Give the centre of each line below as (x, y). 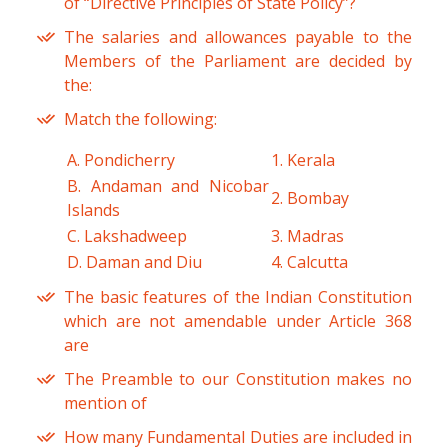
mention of (105, 403)
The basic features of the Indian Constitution (238, 297)
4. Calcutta (309, 262)
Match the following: (140, 119)
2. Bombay (310, 198)
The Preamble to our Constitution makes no (238, 379)
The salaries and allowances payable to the (238, 37)
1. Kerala (303, 160)
